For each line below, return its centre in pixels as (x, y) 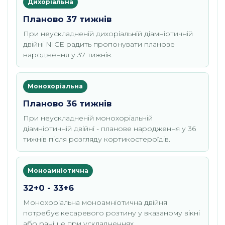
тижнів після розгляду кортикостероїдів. (97, 139)
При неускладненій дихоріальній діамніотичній (108, 34)
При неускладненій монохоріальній (88, 118)
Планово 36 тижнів (67, 104)
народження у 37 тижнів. (68, 55)
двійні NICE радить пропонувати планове (99, 44)
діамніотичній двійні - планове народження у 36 (109, 129)
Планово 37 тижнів (67, 19)
